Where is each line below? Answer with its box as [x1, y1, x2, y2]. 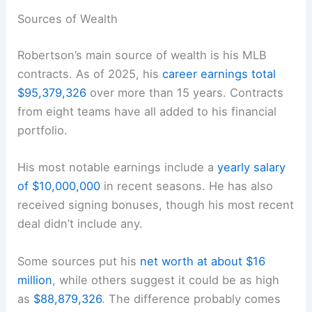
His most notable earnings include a [17, 160, 218, 175]
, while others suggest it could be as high [52, 272, 280, 287]
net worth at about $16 [140, 253, 266, 268]
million [17, 272, 53, 287]
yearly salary [217, 160, 286, 175]
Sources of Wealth [17, 12, 118, 26]
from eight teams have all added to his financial [17, 104, 277, 119]
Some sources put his [17, 253, 141, 268]
